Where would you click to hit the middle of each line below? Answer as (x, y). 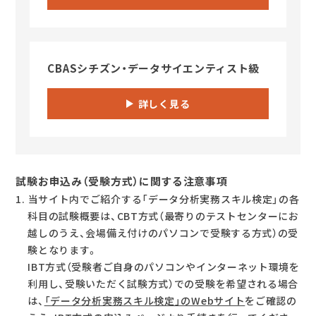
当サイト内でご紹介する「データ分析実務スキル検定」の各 (164, 199)
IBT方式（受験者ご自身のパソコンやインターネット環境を (164, 267)
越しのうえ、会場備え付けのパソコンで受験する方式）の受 (163, 233)
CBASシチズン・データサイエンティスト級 (154, 69)
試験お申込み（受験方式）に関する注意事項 (122, 182)
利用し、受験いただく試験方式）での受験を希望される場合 (163, 284)
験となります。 (63, 250)
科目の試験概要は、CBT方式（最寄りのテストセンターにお (163, 216)
